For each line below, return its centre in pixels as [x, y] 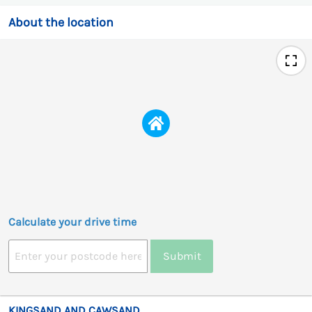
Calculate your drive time [72, 221]
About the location [61, 22]
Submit [182, 256]
